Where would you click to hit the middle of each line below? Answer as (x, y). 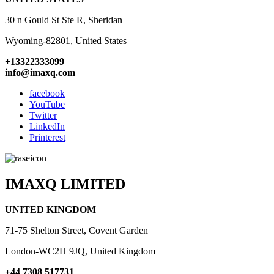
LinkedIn (47, 126)
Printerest (47, 137)
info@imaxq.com (40, 72)
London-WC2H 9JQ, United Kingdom (80, 251)
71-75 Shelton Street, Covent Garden (76, 231)
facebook (47, 93)
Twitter (43, 115)
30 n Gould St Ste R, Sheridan (64, 20)
